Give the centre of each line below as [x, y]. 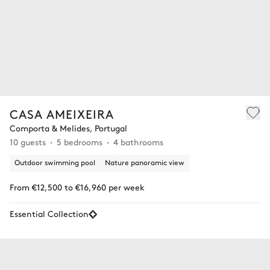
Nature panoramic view [145, 162]
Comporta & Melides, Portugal [68, 127]
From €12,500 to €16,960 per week [77, 187]
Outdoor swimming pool [55, 162]
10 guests [28, 141]
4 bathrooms [138, 141]
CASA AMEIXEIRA [62, 113]
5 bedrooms [80, 141]
